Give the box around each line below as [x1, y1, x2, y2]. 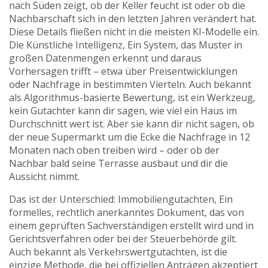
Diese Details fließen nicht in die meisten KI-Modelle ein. [9, 25, 259, 38]
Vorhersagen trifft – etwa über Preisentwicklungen [9, 65, 237, 78]
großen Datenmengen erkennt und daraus [9, 51, 202, 65]
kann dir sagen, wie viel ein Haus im [75, 104, 237, 117]
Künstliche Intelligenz [26, 38, 123, 51]
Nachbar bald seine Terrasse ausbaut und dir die [9, 157, 228, 170]
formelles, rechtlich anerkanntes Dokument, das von [9, 206, 244, 219]
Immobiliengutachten [118, 193, 214, 206]
